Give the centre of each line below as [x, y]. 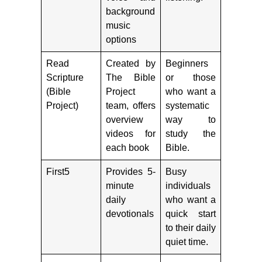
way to [191, 119]
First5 [58, 171]
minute [120, 185]
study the [191, 133]
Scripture [65, 77]
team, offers [131, 105]
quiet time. [187, 242]
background [130, 11]
